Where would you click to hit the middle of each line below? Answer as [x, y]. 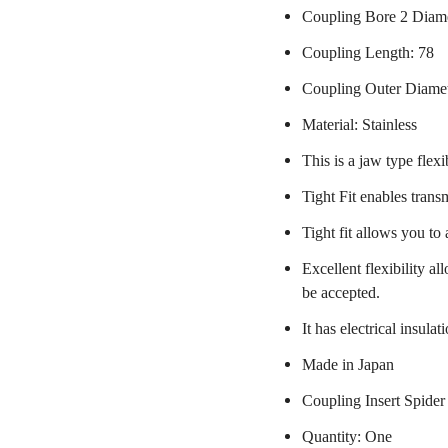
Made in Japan [348, 364]
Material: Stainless [359, 124]
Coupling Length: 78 [368, 52]
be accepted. [341, 292]
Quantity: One [347, 436]
